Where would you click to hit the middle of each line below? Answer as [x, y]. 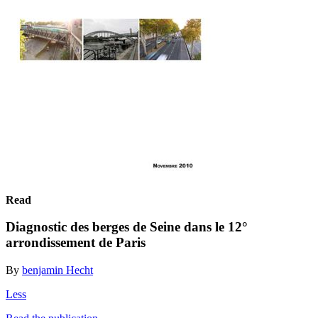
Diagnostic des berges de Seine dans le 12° [127, 227]
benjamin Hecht [57, 270]
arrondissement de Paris [76, 243]
